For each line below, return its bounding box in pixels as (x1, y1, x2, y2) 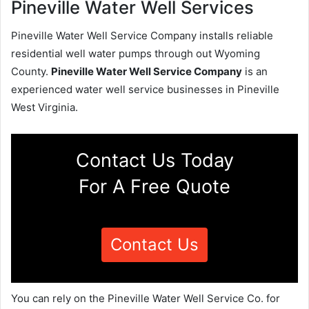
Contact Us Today (75, 148, 234, 172)
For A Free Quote (79, 175, 230, 198)
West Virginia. (11, 100, 78, 114)
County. (11, 64, 51, 78)
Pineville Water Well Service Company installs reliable (11, 28, 273, 42)
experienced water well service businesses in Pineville (11, 82, 279, 96)
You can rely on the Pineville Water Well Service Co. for (11, 291, 280, 305)
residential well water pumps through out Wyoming (11, 46, 260, 60)
